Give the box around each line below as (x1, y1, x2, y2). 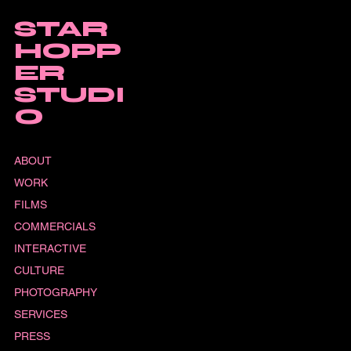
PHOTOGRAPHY (13, 285, 97, 299)
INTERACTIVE (13, 241, 86, 255)
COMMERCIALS (13, 219, 96, 233)
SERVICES (13, 307, 67, 320)
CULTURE (13, 263, 64, 277)
